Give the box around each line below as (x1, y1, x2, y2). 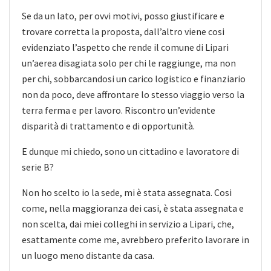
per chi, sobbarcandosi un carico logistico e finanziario (22, 72, 246, 85)
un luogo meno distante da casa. (22, 249, 154, 261)
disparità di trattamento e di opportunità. (22, 119, 195, 132)
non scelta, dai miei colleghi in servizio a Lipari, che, (22, 217, 234, 230)
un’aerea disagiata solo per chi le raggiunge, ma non (22, 56, 236, 69)
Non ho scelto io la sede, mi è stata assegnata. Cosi (22, 186, 232, 198)
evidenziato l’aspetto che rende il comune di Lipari (22, 41, 229, 53)
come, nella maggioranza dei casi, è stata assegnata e (22, 201, 244, 214)
